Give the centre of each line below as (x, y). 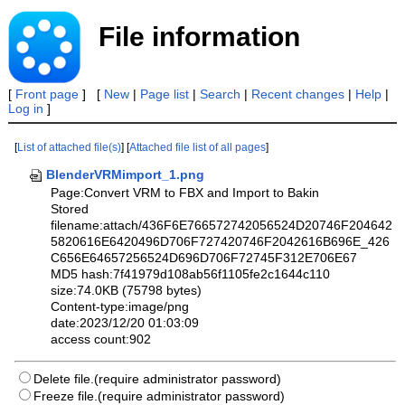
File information (199, 37)
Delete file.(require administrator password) (158, 379)
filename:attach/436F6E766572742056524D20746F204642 (222, 226)
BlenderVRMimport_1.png (125, 175)
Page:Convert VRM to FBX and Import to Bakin (185, 193)
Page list (164, 94)
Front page (47, 94)
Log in (25, 108)
